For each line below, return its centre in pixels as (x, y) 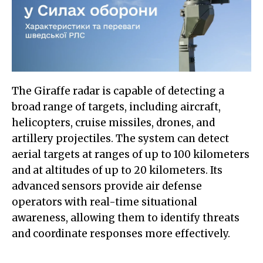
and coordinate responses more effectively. (121, 233)
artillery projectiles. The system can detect (120, 138)
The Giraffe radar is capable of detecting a (118, 91)
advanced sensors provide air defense (107, 186)
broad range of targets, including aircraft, (116, 107)
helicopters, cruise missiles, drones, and (113, 122)
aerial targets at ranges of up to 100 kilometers (131, 154)
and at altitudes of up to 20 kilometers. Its (117, 170)
